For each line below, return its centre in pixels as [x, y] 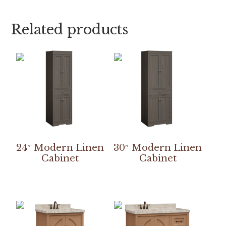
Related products [70, 30]
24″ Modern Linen [60, 148]
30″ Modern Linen [158, 148]
